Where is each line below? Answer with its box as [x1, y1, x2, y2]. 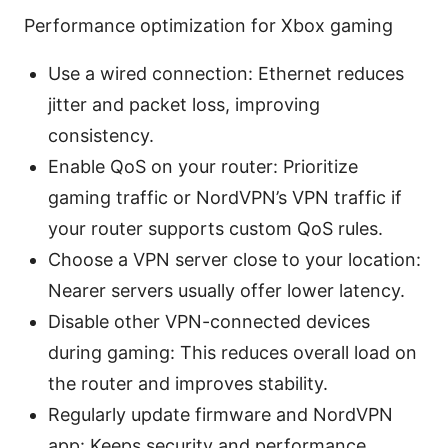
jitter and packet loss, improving [48, 93, 320, 115]
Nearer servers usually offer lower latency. [48, 279, 405, 301]
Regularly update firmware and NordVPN [48, 403, 393, 425]
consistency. [48, 124, 154, 146]
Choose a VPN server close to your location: [48, 248, 421, 270]
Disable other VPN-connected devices [48, 310, 370, 332]
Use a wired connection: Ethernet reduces [48, 62, 404, 84]
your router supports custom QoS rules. [48, 217, 383, 239]
